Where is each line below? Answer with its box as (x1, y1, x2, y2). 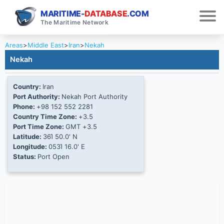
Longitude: (13, 142, 48, 151)
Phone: (13, 102, 36, 111)
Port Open (37, 152, 69, 161)
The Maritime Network (40, 18, 108, 26)
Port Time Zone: (13, 122, 65, 131)
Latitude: (13, 132, 43, 141)
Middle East (27, 41, 64, 49)
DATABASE (84, 8, 127, 18)
